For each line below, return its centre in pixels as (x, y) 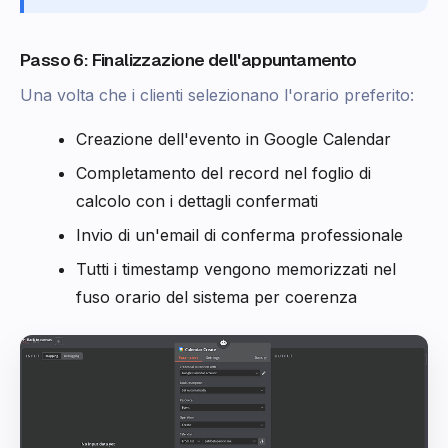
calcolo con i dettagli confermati (197, 200)
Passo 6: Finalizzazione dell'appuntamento (188, 59)
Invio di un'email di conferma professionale (239, 234)
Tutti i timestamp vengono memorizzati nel (236, 268)
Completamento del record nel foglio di (223, 172)
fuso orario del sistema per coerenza (216, 296)
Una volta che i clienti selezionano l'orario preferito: (217, 94)
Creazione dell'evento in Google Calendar (233, 138)
